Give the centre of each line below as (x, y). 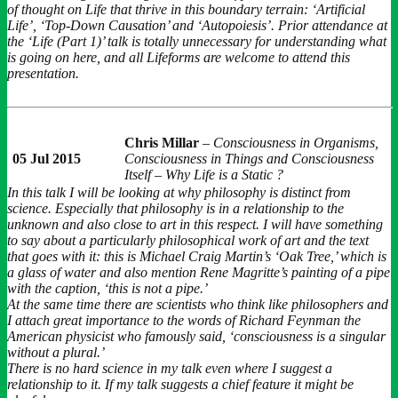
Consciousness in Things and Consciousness (249, 158)
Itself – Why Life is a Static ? (204, 174)
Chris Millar (162, 142)
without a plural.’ (56, 352)
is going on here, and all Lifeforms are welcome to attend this (179, 57)
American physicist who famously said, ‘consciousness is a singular (196, 336)
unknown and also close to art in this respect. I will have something (195, 224)
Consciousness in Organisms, (296, 142)
